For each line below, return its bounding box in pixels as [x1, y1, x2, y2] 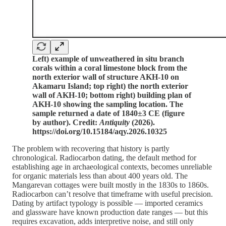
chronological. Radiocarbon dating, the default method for [12, 153, 196, 162]
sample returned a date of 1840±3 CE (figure [32, 108, 185, 118]
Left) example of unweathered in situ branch [32, 54, 184, 63]
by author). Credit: [32, 118, 99, 127]
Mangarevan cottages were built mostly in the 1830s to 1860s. [12, 180, 209, 189]
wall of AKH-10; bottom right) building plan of [32, 90, 191, 99]
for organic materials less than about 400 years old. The [12, 171, 188, 180]
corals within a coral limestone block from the [32, 63, 187, 72]
